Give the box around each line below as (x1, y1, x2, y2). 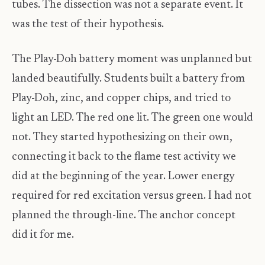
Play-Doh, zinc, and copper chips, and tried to (12, 93, 231, 105)
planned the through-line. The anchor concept (12, 210, 235, 222)
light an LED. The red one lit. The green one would (12, 112, 253, 124)
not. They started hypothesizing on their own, (12, 132, 232, 144)
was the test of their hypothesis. (12, 18, 164, 30)
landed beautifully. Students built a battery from (12, 73, 245, 85)
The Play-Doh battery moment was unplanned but (12, 54, 252, 66)
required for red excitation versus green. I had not (12, 190, 251, 202)
